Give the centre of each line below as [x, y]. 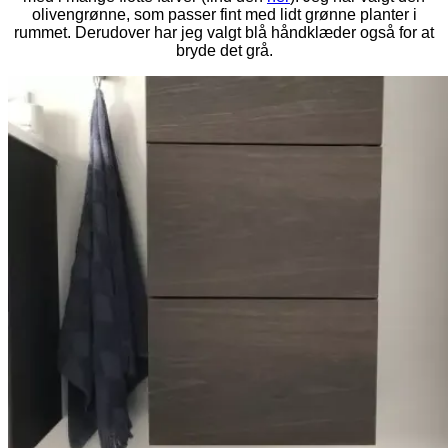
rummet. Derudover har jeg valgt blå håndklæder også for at [224, 32]
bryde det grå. [224, 50]
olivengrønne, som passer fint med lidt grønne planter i [224, 14]
